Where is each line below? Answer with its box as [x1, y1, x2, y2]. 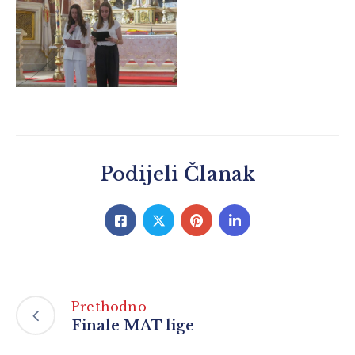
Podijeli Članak [99, 162, 256, 186]
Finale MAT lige [71, 316, 194, 334]
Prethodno [71, 298, 147, 315]
